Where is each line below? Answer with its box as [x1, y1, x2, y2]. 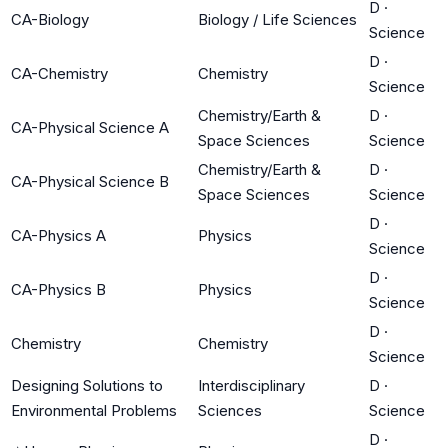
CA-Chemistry [11, 63, 108, 83]
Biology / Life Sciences [198, 9, 357, 29]
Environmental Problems [11, 400, 177, 420]
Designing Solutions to [11, 375, 163, 395]
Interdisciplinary [198, 375, 305, 395]
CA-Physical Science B [11, 171, 169, 191]
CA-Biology [11, 9, 89, 29]
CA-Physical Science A [11, 117, 169, 137]
